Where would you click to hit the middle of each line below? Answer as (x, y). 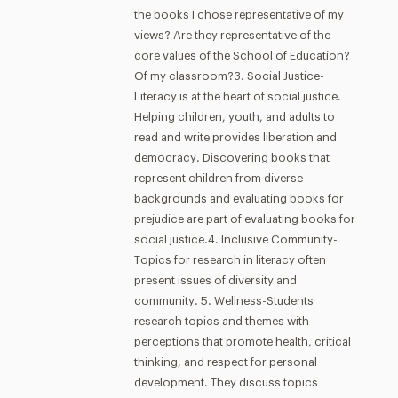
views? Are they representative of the (232, 35)
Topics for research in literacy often (230, 260)
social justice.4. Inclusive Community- (235, 239)
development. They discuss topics (226, 382)
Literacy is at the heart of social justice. (237, 96)
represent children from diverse (218, 178)
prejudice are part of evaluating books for (244, 219)
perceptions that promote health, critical (242, 342)
